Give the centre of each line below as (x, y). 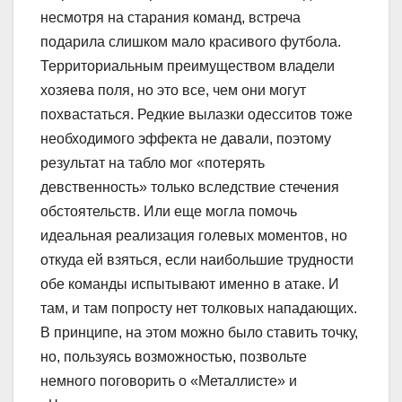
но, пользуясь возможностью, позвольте (174, 357)
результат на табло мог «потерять (153, 163)
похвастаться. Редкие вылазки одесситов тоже (197, 115)
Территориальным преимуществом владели (188, 66)
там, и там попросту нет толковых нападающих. (199, 309)
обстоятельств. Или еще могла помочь (169, 212)
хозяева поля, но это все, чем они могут (173, 91)
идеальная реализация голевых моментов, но (194, 236)
